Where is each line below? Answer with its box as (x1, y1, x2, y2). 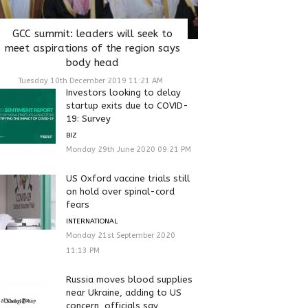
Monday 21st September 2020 (65, 230, 175, 240)
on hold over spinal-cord (65, 186, 175, 197)
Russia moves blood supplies (65, 274, 192, 285)
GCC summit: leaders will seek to (12, 27, 173, 40)
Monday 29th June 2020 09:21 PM (65, 144, 191, 154)
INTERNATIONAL (65, 217, 118, 225)
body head (65, 56, 119, 69)
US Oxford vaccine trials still (65, 173, 190, 184)
